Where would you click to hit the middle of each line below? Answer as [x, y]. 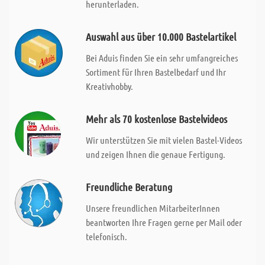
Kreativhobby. [109, 86]
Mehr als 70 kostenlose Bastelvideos [156, 119]
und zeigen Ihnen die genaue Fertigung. [155, 154]
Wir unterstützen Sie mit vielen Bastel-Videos [164, 140]
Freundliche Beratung [129, 187]
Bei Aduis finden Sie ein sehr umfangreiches [161, 58]
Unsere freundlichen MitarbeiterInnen [153, 208]
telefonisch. [106, 236]
